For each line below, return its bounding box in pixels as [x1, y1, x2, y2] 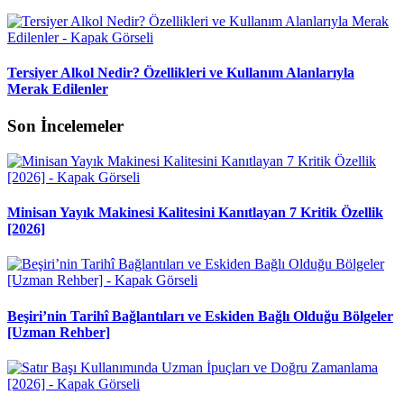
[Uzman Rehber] [7, 324, 110, 340]
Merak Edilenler [7, 80, 108, 96]
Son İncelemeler [7, 116, 124, 136]
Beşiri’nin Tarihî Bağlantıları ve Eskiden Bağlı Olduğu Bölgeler [7, 308, 393, 324]
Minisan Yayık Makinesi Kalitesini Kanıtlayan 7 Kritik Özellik [7, 205, 383, 221]
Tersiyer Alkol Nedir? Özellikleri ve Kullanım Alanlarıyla [7, 64, 354, 80]
